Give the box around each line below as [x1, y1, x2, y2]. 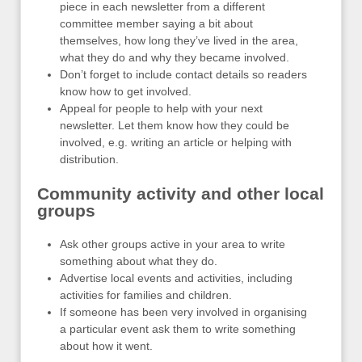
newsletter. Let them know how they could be [60, 119, 289, 132]
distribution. [60, 153, 119, 166]
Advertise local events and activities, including [60, 271, 293, 284]
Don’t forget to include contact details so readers [60, 68, 307, 81]
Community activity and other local [37, 184, 324, 203]
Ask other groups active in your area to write [60, 238, 285, 250]
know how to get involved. [60, 85, 192, 98]
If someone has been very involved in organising [60, 305, 307, 318]
